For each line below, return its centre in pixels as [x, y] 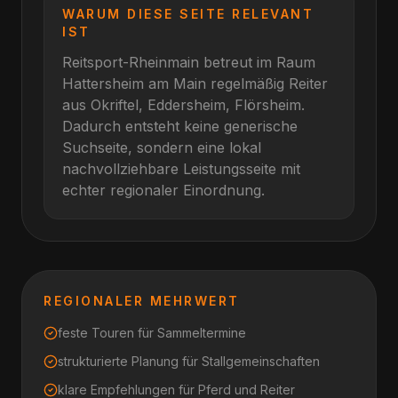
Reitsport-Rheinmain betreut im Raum [189, 62]
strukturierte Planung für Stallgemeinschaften [189, 361]
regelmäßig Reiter [267, 84]
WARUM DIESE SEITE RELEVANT [188, 14]
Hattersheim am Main [134, 84]
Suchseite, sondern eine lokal [162, 147]
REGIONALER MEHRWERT [142, 301]
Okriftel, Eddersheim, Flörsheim [196, 105]
